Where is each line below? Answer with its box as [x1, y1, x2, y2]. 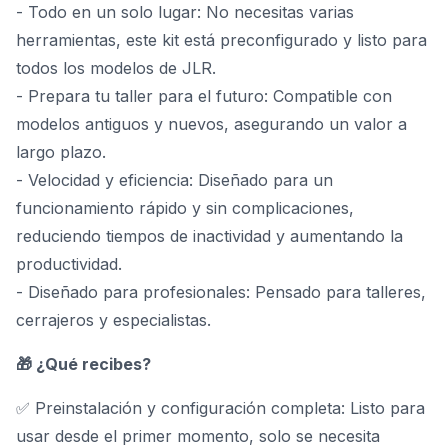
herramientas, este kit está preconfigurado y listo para [16, 30, 427, 50]
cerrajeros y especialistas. [16, 310, 211, 330]
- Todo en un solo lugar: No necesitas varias [16, 2, 354, 22]
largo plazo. [16, 142, 106, 162]
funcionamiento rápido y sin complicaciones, [16, 198, 354, 218]
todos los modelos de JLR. [16, 58, 216, 78]
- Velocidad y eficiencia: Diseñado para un [16, 170, 333, 190]
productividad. [16, 254, 122, 274]
